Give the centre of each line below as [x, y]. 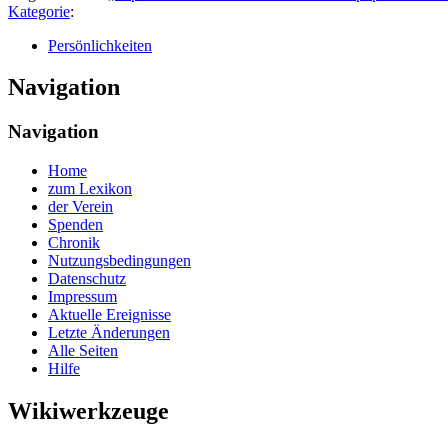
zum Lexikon [90, 189]
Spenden [75, 225]
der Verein [80, 207]
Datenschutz [87, 279]
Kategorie [39, 11]
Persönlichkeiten [100, 45]
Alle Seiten [83, 351]
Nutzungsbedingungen [119, 261]
